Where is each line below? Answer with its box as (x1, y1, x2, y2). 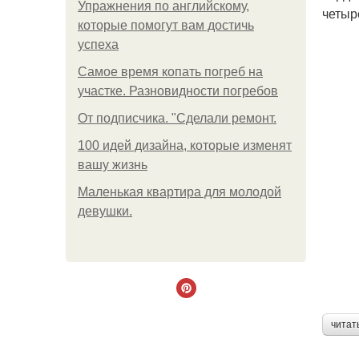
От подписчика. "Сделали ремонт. (78, 111, 276, 125)
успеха (78, 38, 119, 51)
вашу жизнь (78, 158, 147, 171)
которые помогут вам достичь (78, 18, 254, 32)
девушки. (78, 204, 132, 218)
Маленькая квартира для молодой (78, 185, 281, 199)
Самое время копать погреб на (78, 65, 263, 79)
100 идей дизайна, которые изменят (78, 139, 292, 152)
